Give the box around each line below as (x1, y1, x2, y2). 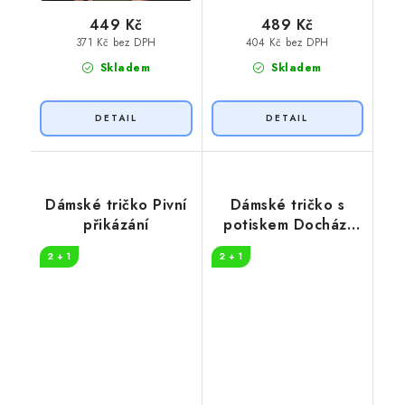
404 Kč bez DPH (245, 35, 329, 51)
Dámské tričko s (230, 193, 344, 215)
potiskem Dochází (223, 213, 352, 235)
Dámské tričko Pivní (45, 193, 187, 215)
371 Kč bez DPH (75, 35, 156, 51)
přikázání (83, 213, 149, 235)
